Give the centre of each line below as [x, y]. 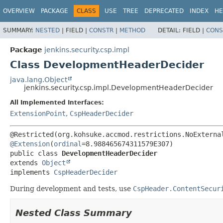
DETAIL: [170, 30]
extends [26, 163]
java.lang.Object [39, 79]
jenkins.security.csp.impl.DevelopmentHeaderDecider [118, 87]
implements [32, 172]
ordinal [68, 144]
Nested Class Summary [74, 213]
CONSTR [101, 30]
